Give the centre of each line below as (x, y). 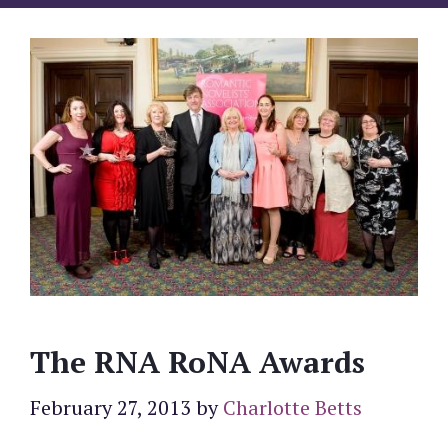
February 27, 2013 (110, 407)
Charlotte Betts (292, 407)
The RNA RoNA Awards (197, 361)
